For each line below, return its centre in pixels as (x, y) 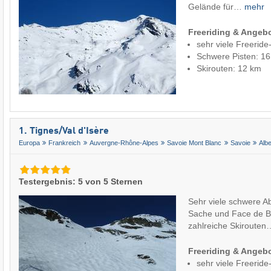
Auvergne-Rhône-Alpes (124, 143)
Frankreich (65, 143)
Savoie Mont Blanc (194, 143)
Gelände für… (216, 7)
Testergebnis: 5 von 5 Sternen (81, 182)
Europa (29, 143)
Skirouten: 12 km (229, 69)
